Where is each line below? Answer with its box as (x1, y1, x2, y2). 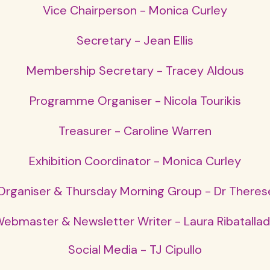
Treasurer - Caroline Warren (58, 123, 212, 139)
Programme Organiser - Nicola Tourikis (29, 93, 241, 108)
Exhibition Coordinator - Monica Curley (29, 153, 241, 169)
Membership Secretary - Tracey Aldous (26, 63, 244, 78)
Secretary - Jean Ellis (77, 33, 193, 48)
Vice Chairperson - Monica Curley (43, 2, 227, 18)
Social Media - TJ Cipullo (68, 242, 202, 257)
